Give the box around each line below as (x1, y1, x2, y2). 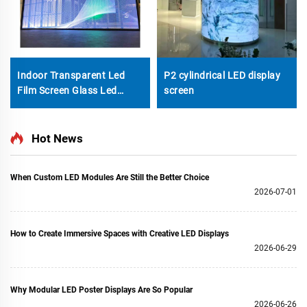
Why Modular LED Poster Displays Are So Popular (10, 284, 193, 295)
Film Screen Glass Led (17, 84, 117, 96)
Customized (17, 114, 71, 126)
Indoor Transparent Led (17, 69, 125, 81)
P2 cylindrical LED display (164, 69, 280, 81)
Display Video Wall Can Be (17, 99, 135, 111)
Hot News (32, 131, 83, 145)
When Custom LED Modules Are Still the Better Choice (10, 172, 209, 182)
